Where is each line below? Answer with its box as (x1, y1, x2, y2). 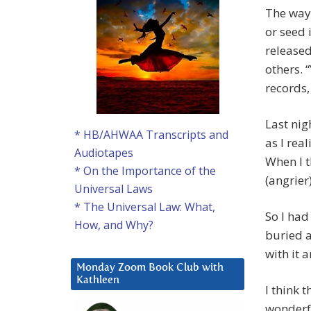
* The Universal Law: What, (74, 199, 215, 215)
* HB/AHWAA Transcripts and (74, 127, 228, 143)
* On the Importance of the (74, 163, 216, 179)
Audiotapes (74, 145, 133, 161)
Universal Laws (74, 181, 153, 197)
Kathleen (76, 275, 119, 286)
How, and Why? (74, 217, 153, 233)
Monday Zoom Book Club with (76, 262, 224, 274)
